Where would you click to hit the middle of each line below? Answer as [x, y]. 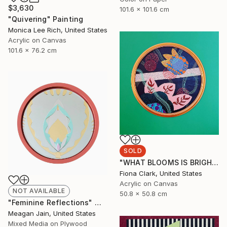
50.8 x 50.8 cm [143, 194]
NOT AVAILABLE [39, 191]
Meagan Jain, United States [52, 214]
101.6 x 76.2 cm [32, 50]
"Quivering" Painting [46, 19]
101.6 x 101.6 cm [144, 9]
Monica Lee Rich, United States [58, 30]
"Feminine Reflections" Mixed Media [98, 203]
